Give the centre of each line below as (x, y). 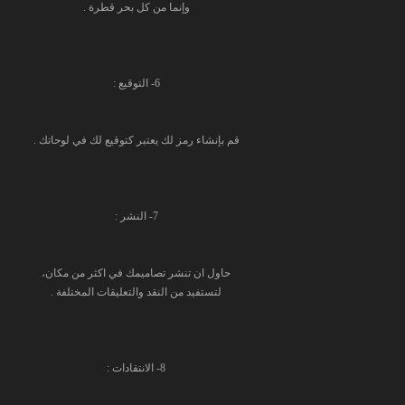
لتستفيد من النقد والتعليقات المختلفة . (136, 292)
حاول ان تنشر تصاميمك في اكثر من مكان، (136, 273)
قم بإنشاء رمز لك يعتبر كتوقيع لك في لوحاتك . (136, 140)
